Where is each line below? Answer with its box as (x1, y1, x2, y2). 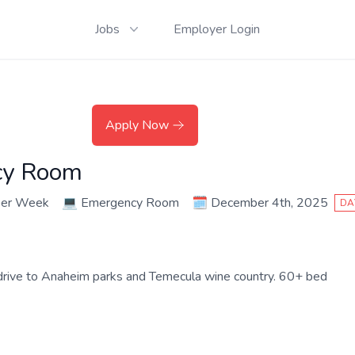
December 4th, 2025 (211, 194, 328, 212)
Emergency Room (81, 194, 179, 212)
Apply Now (105, 116, 169, 134)
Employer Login (174, 21, 260, 38)
